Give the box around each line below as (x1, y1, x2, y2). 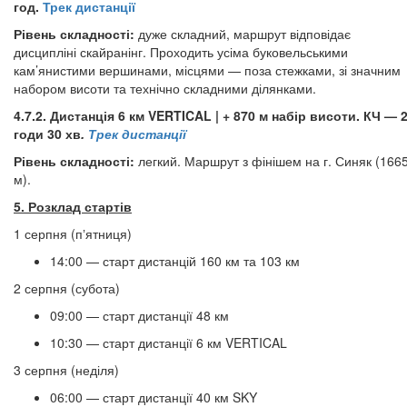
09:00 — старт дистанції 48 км (50, 306, 233, 324)
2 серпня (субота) (14, 279, 120, 297)
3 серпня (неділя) (14, 361, 119, 379)
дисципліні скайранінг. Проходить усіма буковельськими (14, 43, 348, 61)
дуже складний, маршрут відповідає (134, 25, 351, 43)
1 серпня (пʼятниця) (14, 224, 132, 243)
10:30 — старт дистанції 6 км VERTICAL (50, 333, 287, 352)
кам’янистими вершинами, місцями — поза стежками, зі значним (14, 61, 401, 79)
